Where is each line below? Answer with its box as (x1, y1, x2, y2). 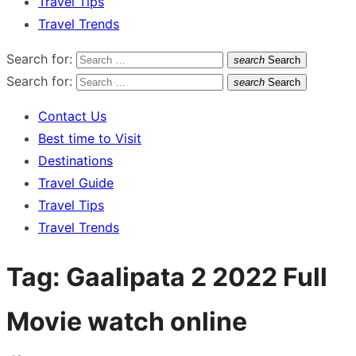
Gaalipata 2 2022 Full (66, 261, 327, 293)
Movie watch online (6, 306, 247, 338)
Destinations (38, 153, 113, 168)
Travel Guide (38, 175, 114, 191)
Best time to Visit (38, 130, 141, 146)
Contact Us (38, 108, 106, 124)
